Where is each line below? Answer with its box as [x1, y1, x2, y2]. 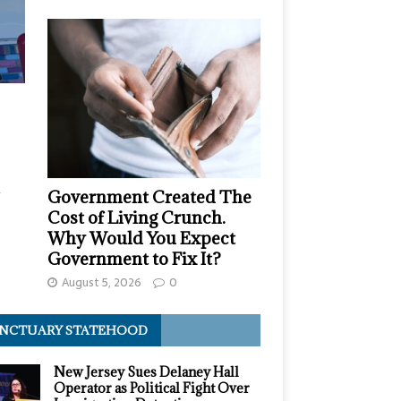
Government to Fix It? [47, 248, 221, 270]
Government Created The [47, 186, 252, 209]
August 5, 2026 [62, 273, 141, 293]
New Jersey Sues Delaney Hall [53, 363, 239, 381]
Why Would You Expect [47, 227, 235, 250]
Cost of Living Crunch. [47, 207, 226, 229]
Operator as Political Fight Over [53, 380, 250, 397]
